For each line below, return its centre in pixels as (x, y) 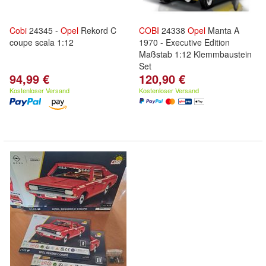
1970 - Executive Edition (184, 42)
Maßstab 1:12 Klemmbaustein (195, 54)
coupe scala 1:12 (42, 42)
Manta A (222, 30)
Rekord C (97, 30)
